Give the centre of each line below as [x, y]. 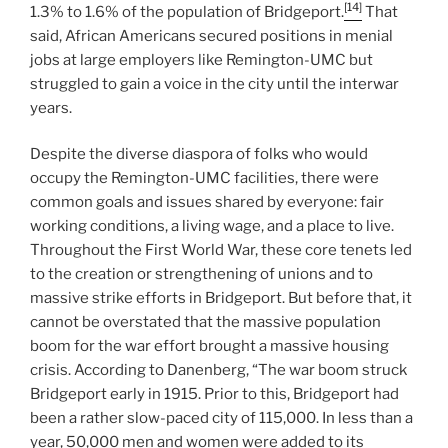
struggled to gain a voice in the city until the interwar [214, 83]
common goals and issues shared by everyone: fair [207, 202]
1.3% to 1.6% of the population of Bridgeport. [187, 11]
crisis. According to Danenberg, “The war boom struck [218, 370]
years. [51, 107]
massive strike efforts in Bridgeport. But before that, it [221, 298]
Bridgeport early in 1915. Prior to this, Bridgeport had [214, 394]
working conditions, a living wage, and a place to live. [212, 226]
